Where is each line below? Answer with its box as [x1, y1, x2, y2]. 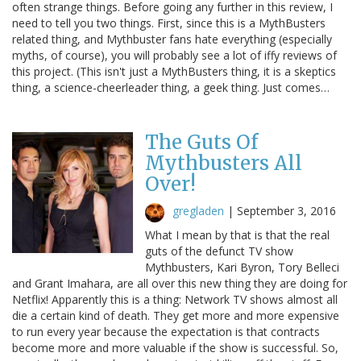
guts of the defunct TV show [145, 243, 293, 259]
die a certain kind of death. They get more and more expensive [12, 307, 339, 323]
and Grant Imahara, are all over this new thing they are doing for [12, 275, 347, 291]
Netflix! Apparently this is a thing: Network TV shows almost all [12, 291, 338, 307]
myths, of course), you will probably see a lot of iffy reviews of [12, 47, 337, 63]
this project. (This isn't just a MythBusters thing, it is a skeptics [12, 63, 336, 79]
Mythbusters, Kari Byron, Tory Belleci [145, 259, 339, 275]
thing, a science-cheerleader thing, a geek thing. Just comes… [12, 79, 330, 95]
